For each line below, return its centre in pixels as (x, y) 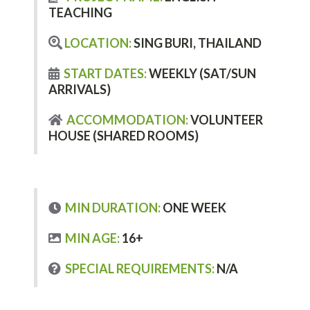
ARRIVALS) (80, 89)
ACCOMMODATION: (125, 119)
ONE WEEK (193, 208)
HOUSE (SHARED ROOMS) (124, 135)
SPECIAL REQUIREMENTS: (138, 268)
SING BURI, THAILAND (197, 43)
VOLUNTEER (226, 119)
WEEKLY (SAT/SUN (201, 73)
